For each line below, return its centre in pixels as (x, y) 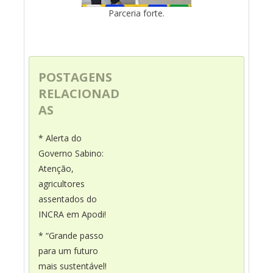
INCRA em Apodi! (72, 214)
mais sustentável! (73, 266)
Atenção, (56, 168)
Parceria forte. (136, 13)
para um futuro (68, 250)
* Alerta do (60, 138)
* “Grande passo (71, 235)
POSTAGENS (75, 77)
